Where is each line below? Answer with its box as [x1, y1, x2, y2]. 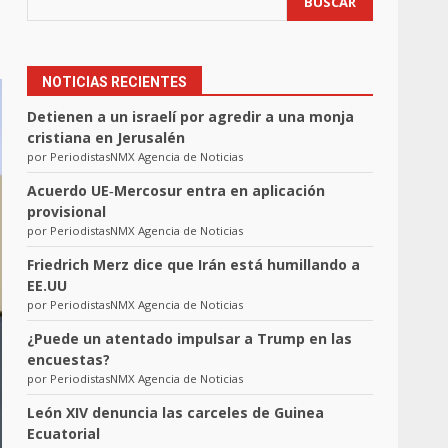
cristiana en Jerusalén [27, 128, 186, 147]
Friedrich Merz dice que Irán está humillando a [27, 255, 361, 274]
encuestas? [27, 350, 111, 369]
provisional [27, 202, 107, 221]
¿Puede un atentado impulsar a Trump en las [27, 329, 353, 348]
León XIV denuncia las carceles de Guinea [27, 403, 325, 422]
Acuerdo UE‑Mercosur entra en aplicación [27, 181, 326, 200]
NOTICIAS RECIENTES [42, 74, 188, 90]
